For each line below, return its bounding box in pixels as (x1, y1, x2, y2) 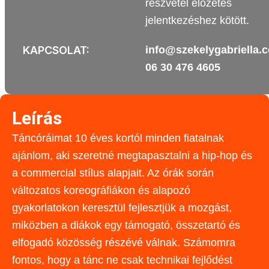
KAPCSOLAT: (22, 44, 89, 56)
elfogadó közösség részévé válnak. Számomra (12, 237, 235, 249)
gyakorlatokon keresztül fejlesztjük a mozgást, (12, 202, 232, 214)
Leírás (12, 107, 62, 128)
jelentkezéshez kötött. (145, 14, 249, 26)
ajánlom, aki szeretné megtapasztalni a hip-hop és (12, 150, 252, 162)
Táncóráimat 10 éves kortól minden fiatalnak (12, 132, 224, 144)
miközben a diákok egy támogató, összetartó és (12, 219, 240, 231)
